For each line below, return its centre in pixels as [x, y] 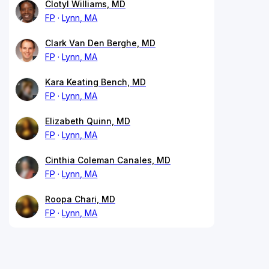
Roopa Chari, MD [80, 199]
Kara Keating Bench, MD [95, 82]
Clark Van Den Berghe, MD [100, 43]
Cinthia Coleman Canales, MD [108, 160]
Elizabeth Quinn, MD [88, 121]
